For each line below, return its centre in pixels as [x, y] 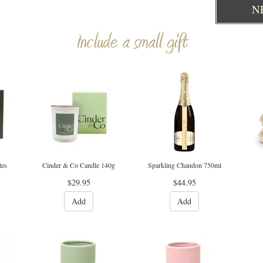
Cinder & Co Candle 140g [79, 165]
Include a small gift [131, 43]
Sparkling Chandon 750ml [184, 165]
